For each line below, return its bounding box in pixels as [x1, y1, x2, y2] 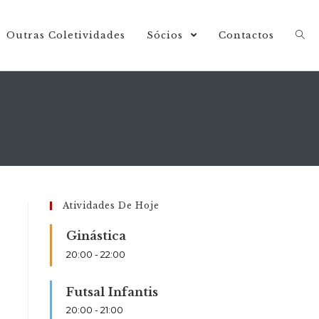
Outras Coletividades [6, 29, 125, 41]
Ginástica [66, 229, 126, 244]
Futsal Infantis [66, 284, 158, 300]
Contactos [219, 29, 274, 41]
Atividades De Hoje [63, 200, 159, 211]
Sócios [147, 29, 187, 41]
